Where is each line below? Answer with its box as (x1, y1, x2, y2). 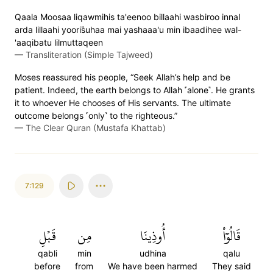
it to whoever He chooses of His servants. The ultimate (15, 97, 231, 108)
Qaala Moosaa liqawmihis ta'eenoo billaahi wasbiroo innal (15, 12, 240, 22)
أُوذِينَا (140, 223, 165, 249)
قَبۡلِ (38, 223, 56, 249)
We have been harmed (108, 261, 197, 271)
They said (212, 261, 251, 271)
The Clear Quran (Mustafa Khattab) (26, 122, 166, 133)
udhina (139, 248, 166, 258)
